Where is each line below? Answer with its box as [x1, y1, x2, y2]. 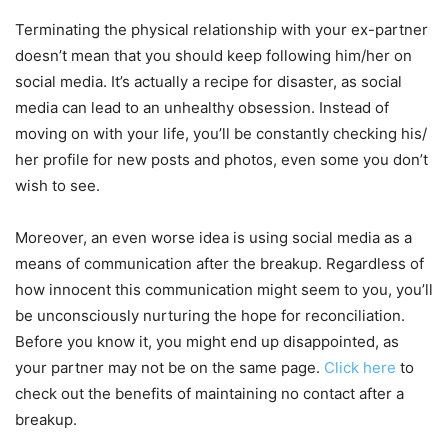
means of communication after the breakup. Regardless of [15, 253, 424, 273]
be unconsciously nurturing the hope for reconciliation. [15, 305, 405, 325]
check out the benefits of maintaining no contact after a [15, 383, 404, 403]
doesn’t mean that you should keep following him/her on [15, 45, 412, 65]
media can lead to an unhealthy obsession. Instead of [15, 97, 389, 117]
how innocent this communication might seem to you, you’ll [15, 279, 433, 299]
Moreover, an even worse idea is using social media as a [15, 227, 412, 247]
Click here [324, 357, 396, 377]
